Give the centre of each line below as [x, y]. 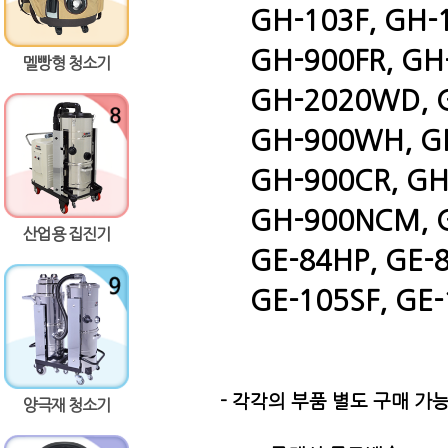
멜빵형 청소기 [66, 63]
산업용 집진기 [66, 234]
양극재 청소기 [66, 405]
